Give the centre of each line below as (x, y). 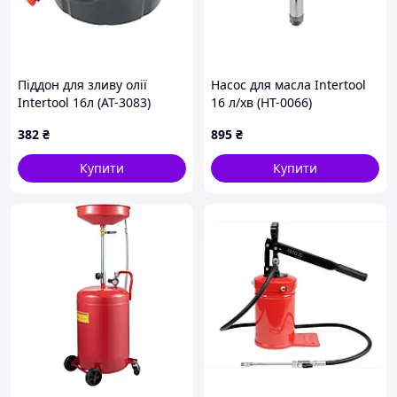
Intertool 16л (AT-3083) (84, 102)
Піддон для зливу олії (82, 85)
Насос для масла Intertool (288, 85)
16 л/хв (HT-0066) (261, 102)
